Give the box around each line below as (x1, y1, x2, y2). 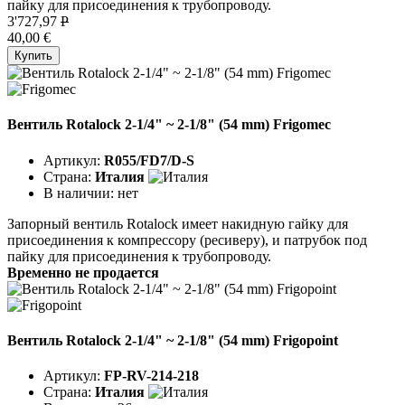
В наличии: (43, 184, 118, 201)
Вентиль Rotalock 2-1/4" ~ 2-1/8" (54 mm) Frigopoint (7, 332, 338, 348)
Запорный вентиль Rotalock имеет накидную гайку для (7, 215, 348, 231)
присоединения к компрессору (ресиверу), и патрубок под (7, 231, 367, 248)
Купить (14, 49, 52, 63)
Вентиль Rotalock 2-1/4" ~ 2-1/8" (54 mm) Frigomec (7, 117, 331, 133)
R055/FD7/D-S (104, 152, 194, 168)
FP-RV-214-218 (104, 368, 199, 384)
